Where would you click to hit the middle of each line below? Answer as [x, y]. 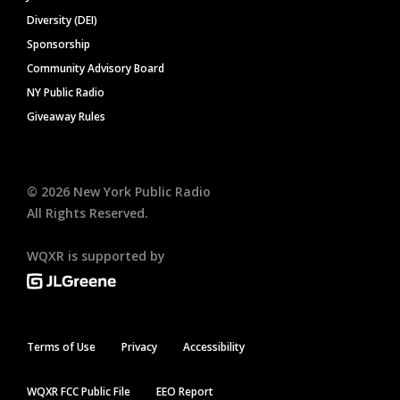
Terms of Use [61, 347]
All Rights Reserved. [87, 213]
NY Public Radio [66, 93]
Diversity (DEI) [62, 21]
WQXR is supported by [96, 256]
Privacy [139, 347]
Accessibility [214, 347]
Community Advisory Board [96, 69]
